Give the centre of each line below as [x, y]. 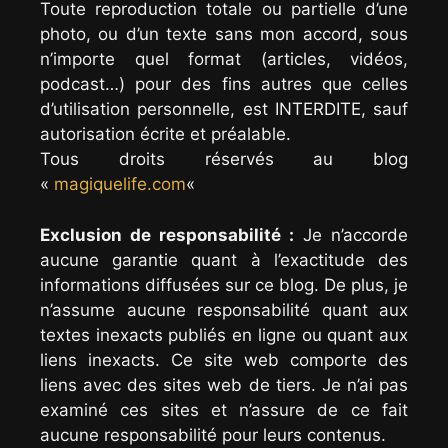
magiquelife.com [120, 184]
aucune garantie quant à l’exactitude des [224, 259]
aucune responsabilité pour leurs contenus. [213, 434]
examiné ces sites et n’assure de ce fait [224, 409]
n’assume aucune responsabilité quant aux [224, 309]
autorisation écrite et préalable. [165, 134]
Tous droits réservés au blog [224, 159]
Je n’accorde [351, 234]
